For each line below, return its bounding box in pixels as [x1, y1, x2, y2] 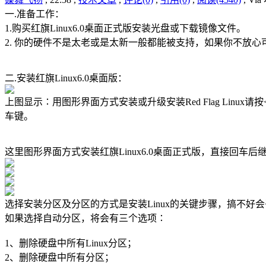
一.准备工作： [5, 9, 64, 20]
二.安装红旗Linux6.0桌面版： [5, 73, 127, 84]
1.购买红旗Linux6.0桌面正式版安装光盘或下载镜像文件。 [5, 23, 246, 34]
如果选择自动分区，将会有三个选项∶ [5, 213, 166, 224]
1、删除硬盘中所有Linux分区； [5, 238, 137, 249]
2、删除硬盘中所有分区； [5, 252, 114, 263]
